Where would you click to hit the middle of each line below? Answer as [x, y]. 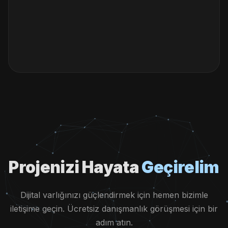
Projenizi [45, 167]
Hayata [110, 167]
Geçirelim [180, 167]
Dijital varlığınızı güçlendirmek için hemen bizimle [114, 195]
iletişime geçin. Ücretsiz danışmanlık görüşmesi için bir [114, 209]
